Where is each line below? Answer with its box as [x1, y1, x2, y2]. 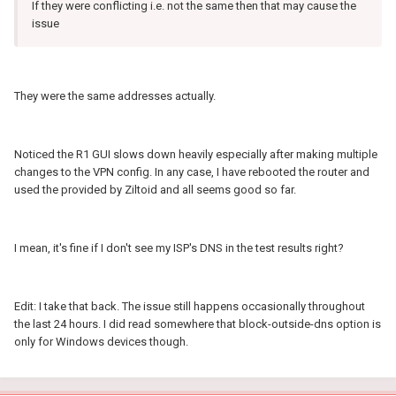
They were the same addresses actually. [14, 89, 216, 103]
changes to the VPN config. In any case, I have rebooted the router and [14, 165, 369, 179]
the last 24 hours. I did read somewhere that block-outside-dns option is [14, 317, 381, 331]
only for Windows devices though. [14, 335, 188, 349]
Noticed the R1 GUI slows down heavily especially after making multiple [14, 148, 377, 162]
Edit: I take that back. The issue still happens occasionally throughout [14, 300, 365, 314]
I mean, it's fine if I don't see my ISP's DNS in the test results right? [14, 241, 344, 255]
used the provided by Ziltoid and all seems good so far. [14, 183, 296, 197]
